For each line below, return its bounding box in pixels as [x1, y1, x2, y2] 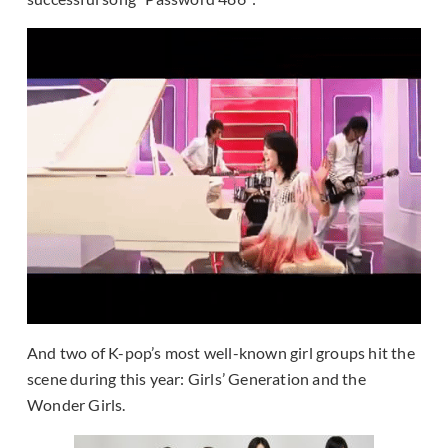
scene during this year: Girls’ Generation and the [27, 369, 366, 389]
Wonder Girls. [27, 395, 126, 415]
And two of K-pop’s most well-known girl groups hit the [27, 343, 415, 363]
